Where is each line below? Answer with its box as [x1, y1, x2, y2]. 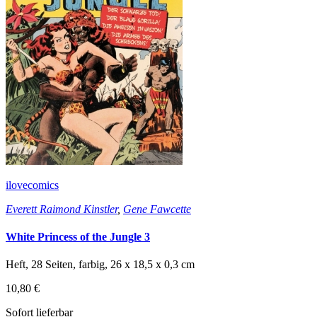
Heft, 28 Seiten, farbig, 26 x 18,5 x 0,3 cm [6, 258, 195, 271]
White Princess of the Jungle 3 [6, 230, 150, 243]
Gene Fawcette [123, 202, 191, 215]
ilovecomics [6, 178, 59, 191]
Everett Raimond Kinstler [6, 202, 117, 215]
